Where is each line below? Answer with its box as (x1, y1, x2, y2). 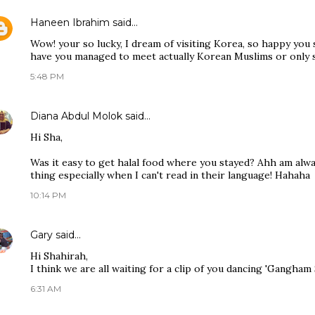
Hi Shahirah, (30, 250, 88, 262)
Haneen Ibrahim (30, 16, 110, 29)
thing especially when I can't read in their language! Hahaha (30, 169, 310, 181)
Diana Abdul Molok (30, 110, 122, 122)
